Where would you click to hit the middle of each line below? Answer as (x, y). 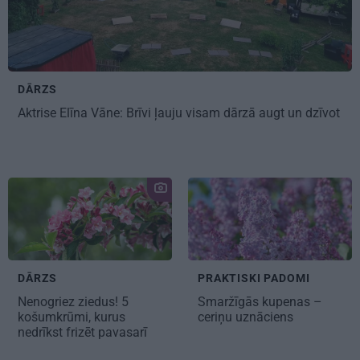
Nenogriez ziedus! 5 (73, 302)
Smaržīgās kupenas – (260, 302)
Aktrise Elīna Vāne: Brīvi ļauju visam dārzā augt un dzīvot (179, 112)
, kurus (107, 317)
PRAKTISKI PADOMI (254, 278)
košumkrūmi (53, 317)
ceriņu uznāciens (245, 317)
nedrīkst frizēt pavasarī (84, 333)
